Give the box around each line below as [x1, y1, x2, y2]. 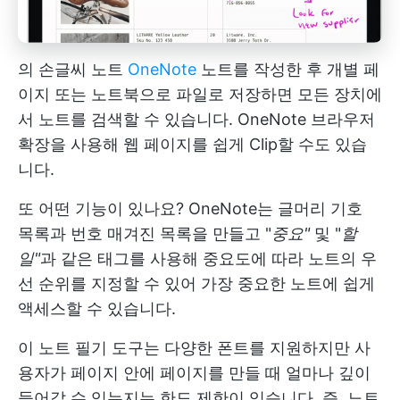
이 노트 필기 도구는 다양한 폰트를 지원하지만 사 [18, 337, 371, 357]
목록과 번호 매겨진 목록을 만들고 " [18, 223, 271, 243]
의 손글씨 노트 [18, 59, 128, 79]
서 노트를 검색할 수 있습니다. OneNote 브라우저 [18, 109, 375, 129]
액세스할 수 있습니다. [18, 298, 176, 318]
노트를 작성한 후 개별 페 [196, 59, 379, 79]
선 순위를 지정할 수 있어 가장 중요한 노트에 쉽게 [18, 273, 375, 293]
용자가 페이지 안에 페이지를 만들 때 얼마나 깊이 [18, 362, 371, 382]
